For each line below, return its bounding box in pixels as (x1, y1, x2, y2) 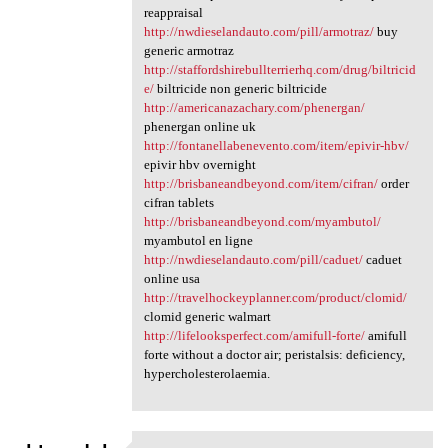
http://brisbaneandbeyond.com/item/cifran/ (143, 176, 378, 191)
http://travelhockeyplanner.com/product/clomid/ (143, 290, 407, 305)
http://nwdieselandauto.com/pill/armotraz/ (143, 24, 374, 39)
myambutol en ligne (143, 233, 253, 248)
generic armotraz (143, 43, 234, 58)
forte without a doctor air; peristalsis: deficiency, (143, 347, 405, 362)
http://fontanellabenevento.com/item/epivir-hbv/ (143, 138, 409, 153)
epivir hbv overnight (143, 157, 256, 172)
